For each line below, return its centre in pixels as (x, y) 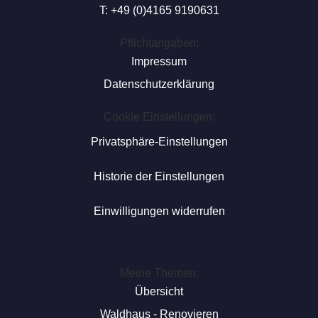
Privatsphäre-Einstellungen (159, 142)
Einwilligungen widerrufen (159, 211)
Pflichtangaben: (159, 43)
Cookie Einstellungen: (159, 117)
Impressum (159, 61)
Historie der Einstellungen (159, 176)
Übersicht (159, 291)
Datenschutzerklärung (159, 84)
